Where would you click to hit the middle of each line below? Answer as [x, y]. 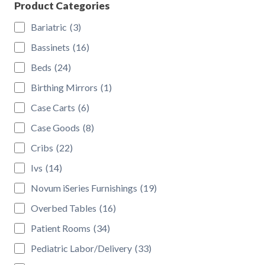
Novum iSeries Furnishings [84, 188]
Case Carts [53, 107]
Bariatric [49, 27]
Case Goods [55, 127]
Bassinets [50, 47]
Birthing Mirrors [64, 87]
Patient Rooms [60, 228]
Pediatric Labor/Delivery [81, 248]
